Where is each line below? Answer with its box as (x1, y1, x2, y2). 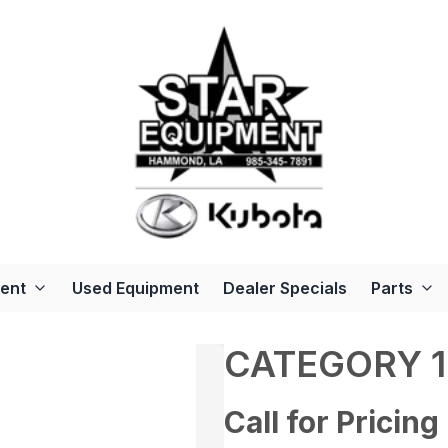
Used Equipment (71, 278, 199, 299)
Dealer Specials (222, 278, 347, 299)
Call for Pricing (224, 404, 439, 441)
